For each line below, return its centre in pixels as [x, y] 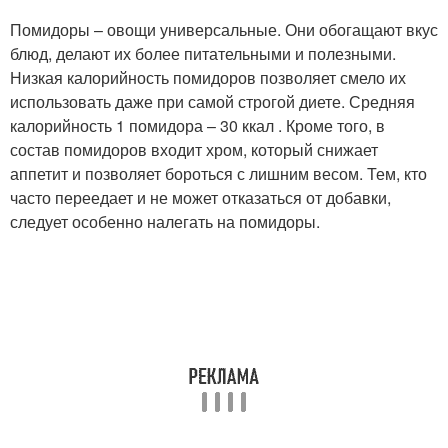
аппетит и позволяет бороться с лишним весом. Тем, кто [218, 173]
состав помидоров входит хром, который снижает [194, 149]
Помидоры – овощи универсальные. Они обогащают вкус [224, 29]
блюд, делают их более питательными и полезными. [203, 53]
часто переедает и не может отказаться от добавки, [200, 197]
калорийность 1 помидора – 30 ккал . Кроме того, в [197, 125]
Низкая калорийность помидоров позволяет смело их [208, 77]
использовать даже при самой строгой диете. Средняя [212, 101]
